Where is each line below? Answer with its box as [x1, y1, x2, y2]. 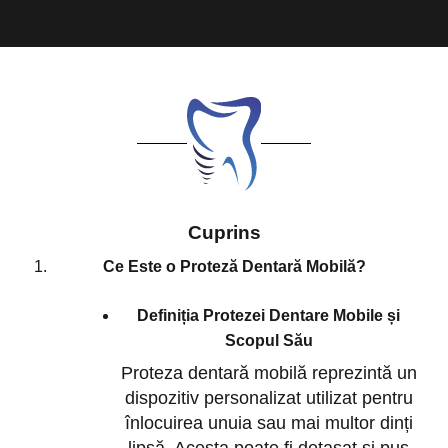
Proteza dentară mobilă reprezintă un [120, 363, 417, 384]
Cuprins [187, 221, 261, 243]
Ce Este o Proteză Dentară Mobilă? [102, 258, 366, 276]
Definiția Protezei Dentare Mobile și [137, 307, 401, 325]
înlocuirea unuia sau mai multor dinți [124, 413, 413, 434]
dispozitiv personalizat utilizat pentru [124, 388, 413, 409]
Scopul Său [224, 332, 313, 350]
